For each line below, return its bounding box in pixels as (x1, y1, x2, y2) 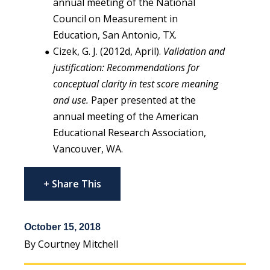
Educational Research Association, (53, 125, 206, 139)
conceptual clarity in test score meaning (53, 77, 218, 90)
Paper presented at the (89, 93, 196, 107)
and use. (53, 93, 89, 107)
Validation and (163, 44, 225, 58)
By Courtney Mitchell (24, 237, 118, 251)
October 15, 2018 (24, 221, 101, 232)
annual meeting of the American (53, 109, 198, 123)
